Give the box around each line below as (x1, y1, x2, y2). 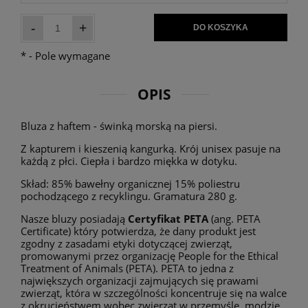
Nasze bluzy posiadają (21, 211, 128, 225)
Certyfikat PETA (128, 211, 208, 225)
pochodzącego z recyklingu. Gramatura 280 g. (21, 188, 237, 203)
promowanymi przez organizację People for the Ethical (21, 248, 278, 263)
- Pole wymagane (26, 48, 110, 63)
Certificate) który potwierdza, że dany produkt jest (21, 223, 256, 238)
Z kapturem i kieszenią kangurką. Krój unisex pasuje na (21, 141, 280, 155)
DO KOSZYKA (193, 22, 248, 32)
